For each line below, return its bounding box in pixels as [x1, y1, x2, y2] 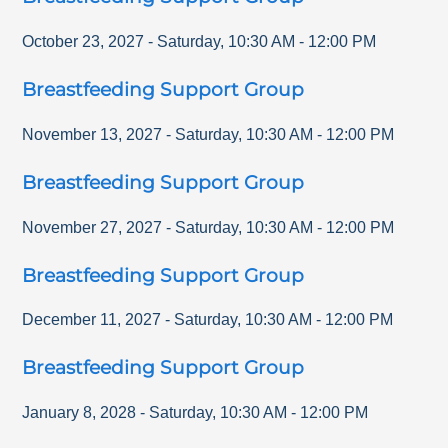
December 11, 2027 [22, 311, 162, 329]
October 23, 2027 [22, 33, 145, 51]
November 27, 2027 [22, 218, 163, 236]
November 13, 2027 [22, 125, 163, 143]
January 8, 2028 [22, 403, 137, 421]
